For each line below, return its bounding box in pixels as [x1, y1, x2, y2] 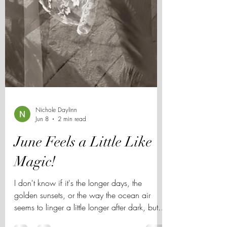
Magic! [14, 178, 56, 196]
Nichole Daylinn [35, 131, 77, 139]
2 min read [58, 140, 86, 148]
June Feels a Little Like [14, 159, 152, 176]
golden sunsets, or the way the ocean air [14, 215, 150, 226]
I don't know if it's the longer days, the [14, 203, 142, 214]
